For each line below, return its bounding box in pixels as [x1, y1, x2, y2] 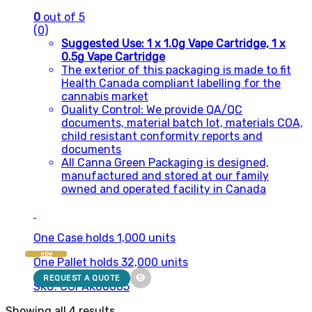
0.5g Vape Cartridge [61, 49, 165, 63]
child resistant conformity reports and [61, 129, 263, 143]
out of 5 [40, 10, 85, 24]
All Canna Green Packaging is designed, [61, 155, 269, 169]
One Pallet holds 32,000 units [33, 255, 188, 269]
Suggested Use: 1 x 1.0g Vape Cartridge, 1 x [61, 36, 286, 50]
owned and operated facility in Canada [61, 182, 266, 196]
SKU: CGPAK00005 [33, 279, 130, 293]
